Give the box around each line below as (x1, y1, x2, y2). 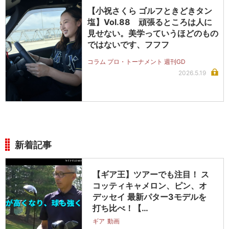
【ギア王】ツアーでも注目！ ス (93, 169, 209, 180)
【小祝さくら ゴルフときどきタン (87, 5, 212, 16)
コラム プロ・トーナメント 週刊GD (87, 57, 186, 65)
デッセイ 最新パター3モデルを (93, 192, 207, 202)
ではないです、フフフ (87, 39, 169, 50)
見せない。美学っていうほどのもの (87, 28, 218, 38)
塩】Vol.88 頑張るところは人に (87, 16, 212, 27)
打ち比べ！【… (93, 203, 148, 214)
